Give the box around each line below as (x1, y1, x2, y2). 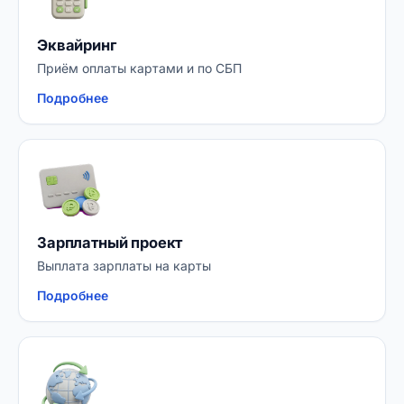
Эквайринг (37, 36, 116, 54)
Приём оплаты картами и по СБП (37, 60, 242, 76)
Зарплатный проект (37, 234, 183, 252)
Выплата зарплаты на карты (37, 258, 211, 273)
